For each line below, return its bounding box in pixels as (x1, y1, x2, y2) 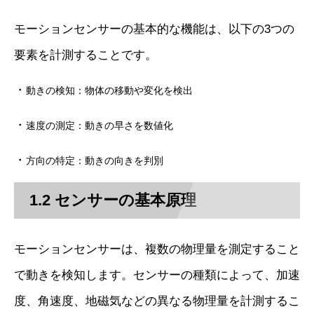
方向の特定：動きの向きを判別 (26, 155, 163, 167)
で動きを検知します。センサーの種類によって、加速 (14, 268, 300, 282)
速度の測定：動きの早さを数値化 (26, 120, 173, 132)
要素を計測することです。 (14, 48, 157, 62)
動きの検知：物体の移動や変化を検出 (26, 85, 193, 97)
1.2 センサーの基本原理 (29, 191, 197, 210)
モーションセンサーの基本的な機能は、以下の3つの (14, 22, 294, 36)
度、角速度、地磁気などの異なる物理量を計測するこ (14, 294, 300, 308)
